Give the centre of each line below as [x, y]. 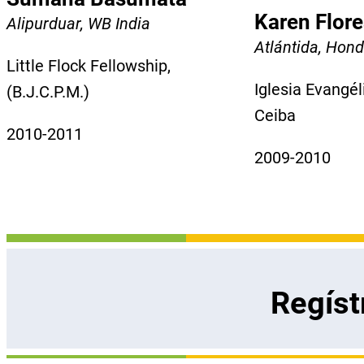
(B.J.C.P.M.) [48, 91]
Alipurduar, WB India [78, 23]
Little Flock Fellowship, [89, 65]
